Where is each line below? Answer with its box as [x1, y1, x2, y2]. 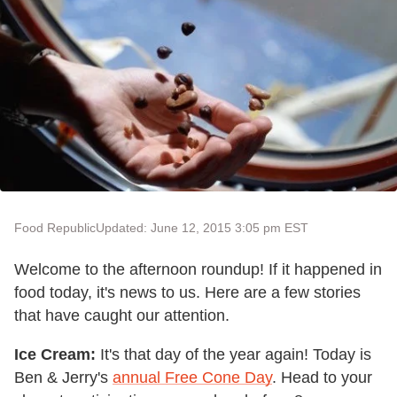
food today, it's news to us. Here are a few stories [14, 284, 361, 302]
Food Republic [14, 221, 96, 236]
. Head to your [272, 369, 372, 387]
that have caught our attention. [14, 307, 230, 325]
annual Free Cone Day [113, 369, 272, 387]
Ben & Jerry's [14, 369, 113, 387]
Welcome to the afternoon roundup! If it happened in [14, 261, 382, 279]
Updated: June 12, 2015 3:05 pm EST [96, 221, 308, 236]
